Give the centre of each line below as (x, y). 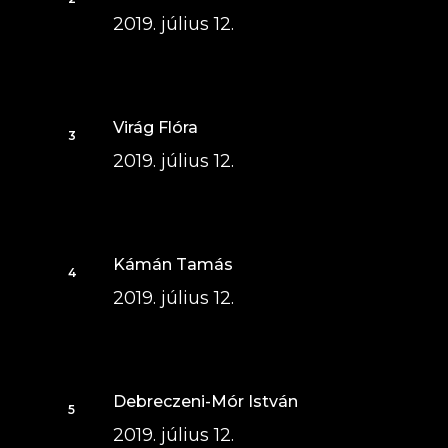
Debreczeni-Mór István (205, 401)
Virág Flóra (155, 127)
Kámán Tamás (172, 264)
